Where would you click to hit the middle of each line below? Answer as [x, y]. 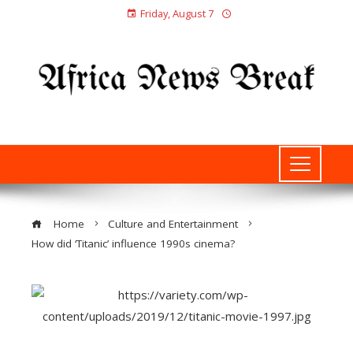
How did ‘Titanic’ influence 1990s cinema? [133, 243]
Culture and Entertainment [173, 223]
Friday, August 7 [176, 13]
